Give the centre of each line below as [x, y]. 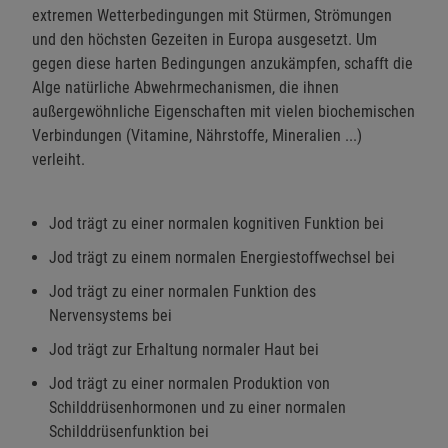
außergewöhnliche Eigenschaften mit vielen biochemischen [223, 111]
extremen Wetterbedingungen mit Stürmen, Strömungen [212, 15]
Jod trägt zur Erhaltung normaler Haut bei [184, 349]
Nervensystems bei [110, 315]
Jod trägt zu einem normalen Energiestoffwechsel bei [222, 257]
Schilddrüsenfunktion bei [129, 431]
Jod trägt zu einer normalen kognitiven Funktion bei [216, 223]
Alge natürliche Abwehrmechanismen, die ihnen [185, 87]
